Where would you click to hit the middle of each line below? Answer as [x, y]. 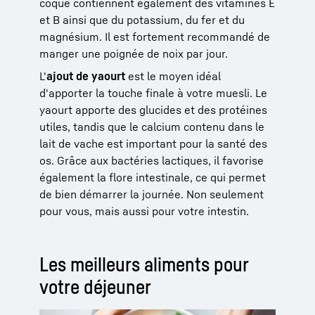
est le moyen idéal [173, 76]
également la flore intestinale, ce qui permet [153, 177]
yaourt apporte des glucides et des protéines [153, 109]
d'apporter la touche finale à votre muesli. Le [153, 92]
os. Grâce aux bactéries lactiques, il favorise [152, 160]
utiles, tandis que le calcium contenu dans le [152, 126]
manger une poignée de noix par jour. [134, 53]
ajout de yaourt [86, 76]
